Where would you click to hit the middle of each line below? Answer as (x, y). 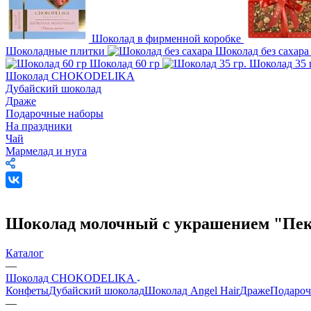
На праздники (39, 126)
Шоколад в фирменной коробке (168, 39)
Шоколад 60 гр (126, 64)
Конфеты (27, 290)
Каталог (25, 253)
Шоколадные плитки (57, 51)
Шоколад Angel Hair (192, 290)
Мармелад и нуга (46, 151)
